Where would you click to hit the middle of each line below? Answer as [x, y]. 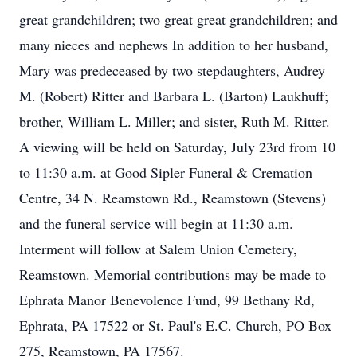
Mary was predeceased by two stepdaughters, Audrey [172, 70]
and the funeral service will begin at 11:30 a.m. [156, 223]
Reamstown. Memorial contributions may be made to [173, 274]
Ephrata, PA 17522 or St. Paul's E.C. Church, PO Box [175, 325]
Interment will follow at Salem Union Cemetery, [158, 249]
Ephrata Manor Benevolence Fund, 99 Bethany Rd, [167, 300]
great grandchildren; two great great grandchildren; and [178, 19]
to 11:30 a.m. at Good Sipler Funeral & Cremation [166, 172]
